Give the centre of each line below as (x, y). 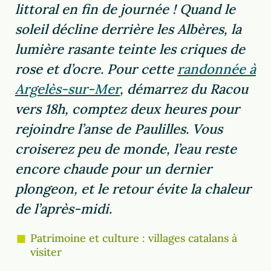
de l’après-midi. (64, 209)
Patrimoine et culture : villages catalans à (134, 238)
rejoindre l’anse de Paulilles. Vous (119, 129)
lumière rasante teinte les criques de (130, 49)
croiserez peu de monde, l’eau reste (126, 149)
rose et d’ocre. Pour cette (96, 69)
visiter (46, 252)
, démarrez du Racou (184, 89)
